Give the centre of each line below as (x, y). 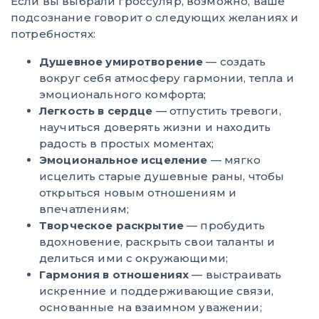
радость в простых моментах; (127, 143)
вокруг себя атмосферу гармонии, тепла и (167, 78)
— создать (234, 61)
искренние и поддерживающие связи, (156, 291)
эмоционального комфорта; (123, 94)
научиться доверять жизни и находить (155, 127)
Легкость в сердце (96, 110)
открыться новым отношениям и (138, 192)
